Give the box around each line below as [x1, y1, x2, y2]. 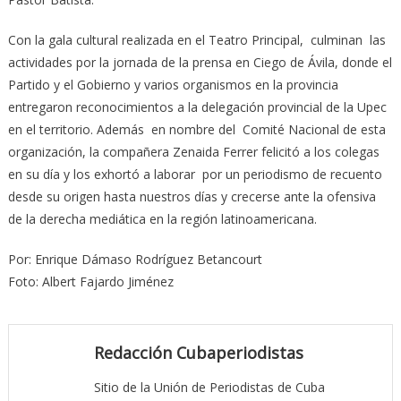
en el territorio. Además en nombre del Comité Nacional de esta [7, 120, 386, 138]
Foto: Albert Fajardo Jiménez [7, 272, 174, 290]
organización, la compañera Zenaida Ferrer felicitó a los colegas [7, 142, 380, 160]
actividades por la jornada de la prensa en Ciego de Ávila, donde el [7, 53, 392, 71]
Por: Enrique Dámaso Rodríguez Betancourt [7, 250, 262, 268]
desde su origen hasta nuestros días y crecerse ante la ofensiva [7, 187, 376, 205]
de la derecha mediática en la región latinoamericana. [7, 209, 317, 227]
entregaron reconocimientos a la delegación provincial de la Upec [7, 98, 387, 115]
